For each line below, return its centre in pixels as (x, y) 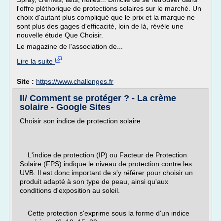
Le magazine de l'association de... (70, 46)
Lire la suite (36, 61)
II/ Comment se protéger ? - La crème (98, 98)
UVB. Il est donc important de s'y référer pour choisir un (106, 173)
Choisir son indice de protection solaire (80, 121)
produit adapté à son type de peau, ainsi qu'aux (94, 182)
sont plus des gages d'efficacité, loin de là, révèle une (100, 26)
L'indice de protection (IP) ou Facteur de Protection (103, 155)
